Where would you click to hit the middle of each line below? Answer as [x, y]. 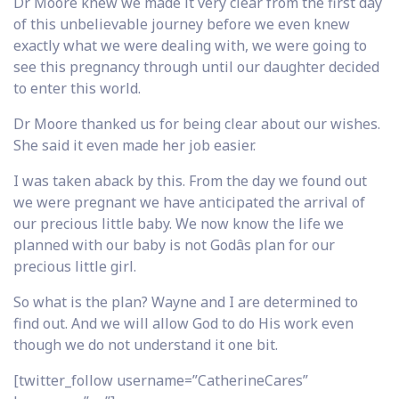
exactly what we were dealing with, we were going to [190, 45]
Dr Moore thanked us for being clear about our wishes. [197, 123]
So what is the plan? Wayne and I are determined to [186, 301]
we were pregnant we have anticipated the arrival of [189, 202]
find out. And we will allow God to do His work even [183, 323]
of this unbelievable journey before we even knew [182, 24]
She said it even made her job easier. [134, 145]
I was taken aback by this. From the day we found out [190, 180]
